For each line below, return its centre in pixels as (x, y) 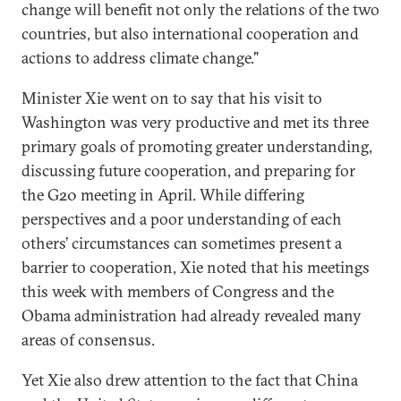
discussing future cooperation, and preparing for (188, 170)
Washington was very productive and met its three (195, 122)
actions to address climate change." (140, 57)
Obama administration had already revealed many (192, 315)
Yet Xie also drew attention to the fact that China (190, 380)
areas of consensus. (88, 339)
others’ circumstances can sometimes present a (182, 243)
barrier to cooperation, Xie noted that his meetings (196, 267)
